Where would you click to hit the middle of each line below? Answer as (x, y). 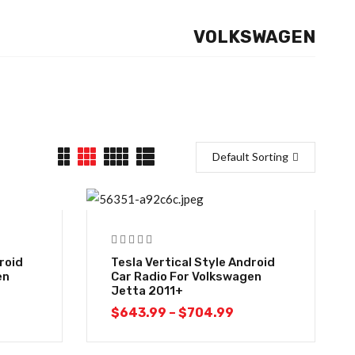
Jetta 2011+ (147, 290)
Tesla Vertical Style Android (193, 262)
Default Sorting (250, 157)
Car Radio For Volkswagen (187, 276)
